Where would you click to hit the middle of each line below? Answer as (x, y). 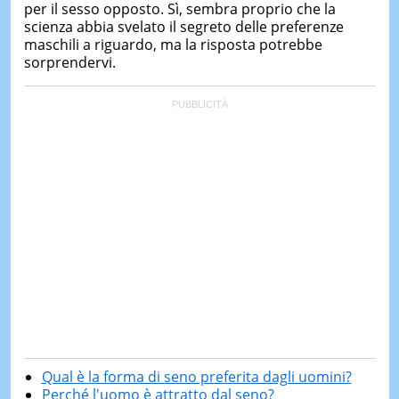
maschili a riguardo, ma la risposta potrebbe (173, 44)
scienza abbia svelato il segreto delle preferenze (183, 26)
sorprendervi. (69, 62)
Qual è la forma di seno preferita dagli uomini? (196, 376)
